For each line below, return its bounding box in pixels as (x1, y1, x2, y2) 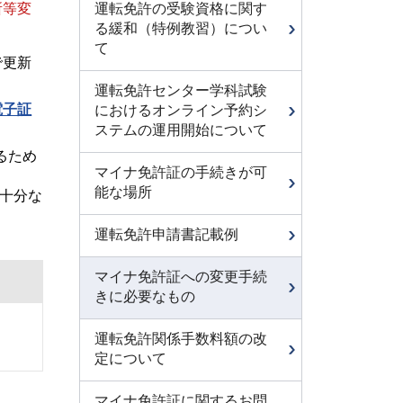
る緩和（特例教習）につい (94, 21, 267, 36)
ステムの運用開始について (94, 122, 267, 138)
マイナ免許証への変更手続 (94, 269, 267, 284)
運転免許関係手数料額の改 (94, 331, 267, 346)
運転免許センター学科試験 (94, 83, 267, 98)
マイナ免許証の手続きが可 (94, 165, 267, 180)
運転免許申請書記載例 (94, 227, 238, 242)
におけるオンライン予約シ (94, 103, 267, 118)
